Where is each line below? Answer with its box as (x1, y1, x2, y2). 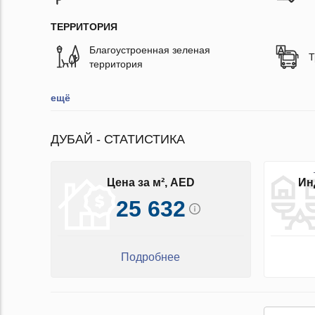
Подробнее (121, 251, 181, 264)
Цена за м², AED (106, 176, 195, 188)
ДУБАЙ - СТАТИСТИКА (51, 132, 185, 147)
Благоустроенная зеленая (89, 44, 210, 56)
